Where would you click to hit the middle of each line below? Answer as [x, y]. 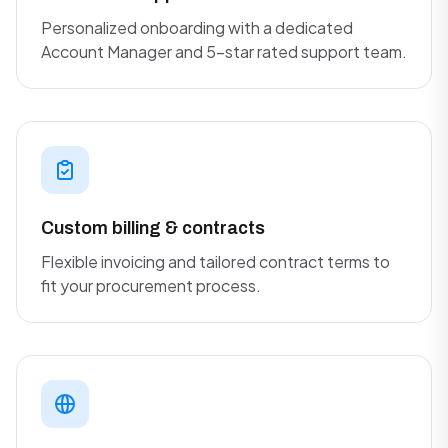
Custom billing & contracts [153, 228]
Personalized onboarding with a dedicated [197, 27]
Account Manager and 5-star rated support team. [224, 51]
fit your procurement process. [151, 285]
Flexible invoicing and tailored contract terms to [215, 261]
